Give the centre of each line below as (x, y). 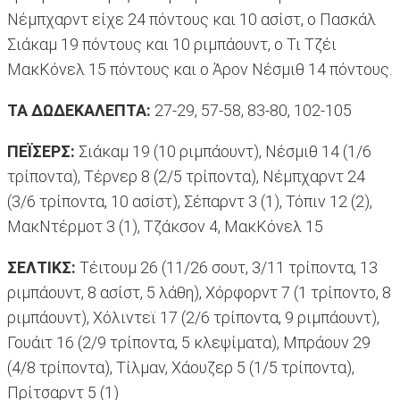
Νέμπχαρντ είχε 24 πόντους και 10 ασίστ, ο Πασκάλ (192, 20)
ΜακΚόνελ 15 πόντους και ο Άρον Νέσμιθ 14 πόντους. (200, 70)
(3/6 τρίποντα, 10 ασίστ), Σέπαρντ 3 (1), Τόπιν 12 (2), (190, 202)
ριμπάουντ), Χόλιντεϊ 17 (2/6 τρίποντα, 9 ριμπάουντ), (193, 318)
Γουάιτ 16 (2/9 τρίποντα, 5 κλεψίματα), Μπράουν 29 (189, 343)
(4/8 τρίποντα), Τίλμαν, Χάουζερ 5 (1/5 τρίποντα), (181, 368)
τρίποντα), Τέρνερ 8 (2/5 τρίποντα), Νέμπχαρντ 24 (186, 177)
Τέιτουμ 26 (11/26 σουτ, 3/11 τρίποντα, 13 (227, 268)
